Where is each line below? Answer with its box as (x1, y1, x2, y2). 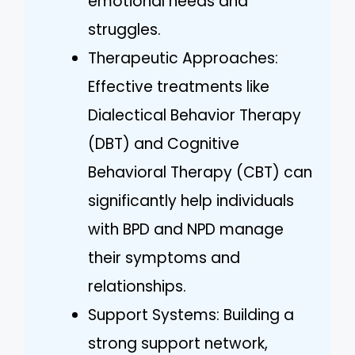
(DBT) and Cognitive (88, 132, 239, 155)
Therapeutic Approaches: (88, 47, 278, 69)
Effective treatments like (88, 75, 269, 97)
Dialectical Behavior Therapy (88, 104, 301, 126)
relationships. (88, 275, 186, 297)
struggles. (88, 18, 161, 40)
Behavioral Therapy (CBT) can (88, 161, 312, 183)
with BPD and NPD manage (88, 218, 284, 240)
